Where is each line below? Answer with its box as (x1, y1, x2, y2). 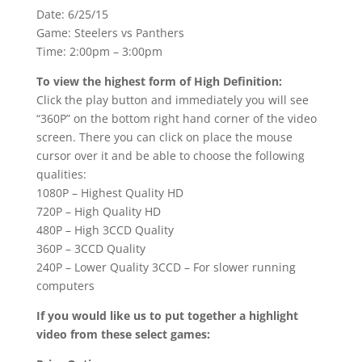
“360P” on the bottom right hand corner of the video (36, 111, 317, 127)
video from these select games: (36, 326, 210, 343)
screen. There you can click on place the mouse (36, 129, 293, 145)
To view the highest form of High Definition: (36, 74, 282, 90)
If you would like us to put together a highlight (36, 308, 298, 324)
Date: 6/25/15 (36, 6, 108, 23)
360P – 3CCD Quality (36, 241, 145, 257)
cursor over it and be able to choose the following (36, 148, 305, 164)
